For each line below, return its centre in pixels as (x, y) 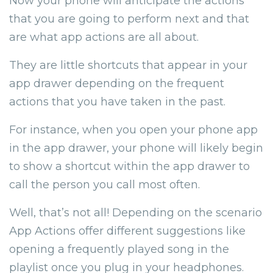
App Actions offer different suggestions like (127, 231)
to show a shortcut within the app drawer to (129, 166)
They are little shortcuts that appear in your (128, 65)
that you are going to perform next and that (129, 19)
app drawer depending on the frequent (117, 83)
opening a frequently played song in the (119, 249)
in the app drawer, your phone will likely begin (136, 148)
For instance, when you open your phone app (133, 129)
